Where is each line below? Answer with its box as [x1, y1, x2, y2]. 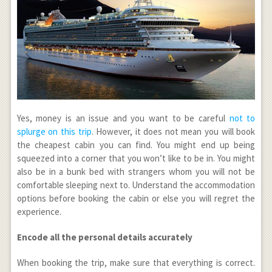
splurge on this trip [16, 126, 92, 138]
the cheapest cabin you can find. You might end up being [16, 139, 256, 151]
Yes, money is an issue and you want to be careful [16, 112, 229, 124]
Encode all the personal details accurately [16, 231, 192, 243]
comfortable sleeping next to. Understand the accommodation [16, 179, 256, 191]
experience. [16, 206, 61, 218]
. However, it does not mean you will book [91, 126, 256, 138]
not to [229, 112, 256, 124]
